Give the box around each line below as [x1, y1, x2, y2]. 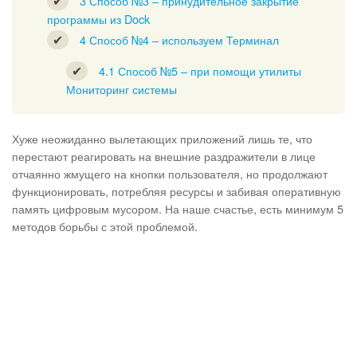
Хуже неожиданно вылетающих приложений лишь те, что [12, 130, 312, 147]
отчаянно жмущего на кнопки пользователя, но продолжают [12, 165, 328, 182]
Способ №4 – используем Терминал [86, 31, 279, 48]
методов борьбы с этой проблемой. [12, 218, 198, 234]
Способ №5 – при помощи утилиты [115, 62, 301, 79]
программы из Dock [47, 10, 150, 27]
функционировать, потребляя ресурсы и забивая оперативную [12, 182, 341, 199]
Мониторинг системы [66, 80, 177, 97]
